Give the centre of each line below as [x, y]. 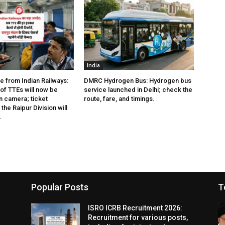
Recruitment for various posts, [138, 218]
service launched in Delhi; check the [138, 90]
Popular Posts [60, 187]
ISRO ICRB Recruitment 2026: [135, 208]
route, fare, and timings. [120, 99]
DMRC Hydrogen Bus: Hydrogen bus [138, 81]
